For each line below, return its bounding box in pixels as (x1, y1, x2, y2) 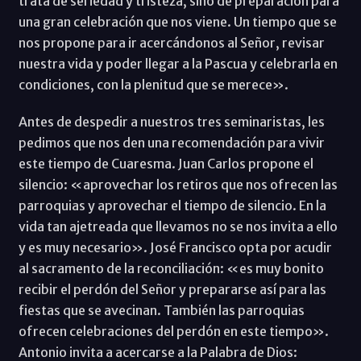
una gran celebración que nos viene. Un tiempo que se (18, 13, 337, 30)
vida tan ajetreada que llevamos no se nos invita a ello (18, 218, 338, 234)
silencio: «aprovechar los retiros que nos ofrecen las (18, 176, 338, 193)
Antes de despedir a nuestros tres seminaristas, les (18, 113, 325, 130)
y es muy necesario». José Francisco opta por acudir (18, 239, 332, 255)
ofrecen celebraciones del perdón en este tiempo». (18, 322, 329, 339)
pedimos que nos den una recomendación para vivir (18, 134, 325, 151)
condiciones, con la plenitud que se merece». (18, 76, 288, 93)
